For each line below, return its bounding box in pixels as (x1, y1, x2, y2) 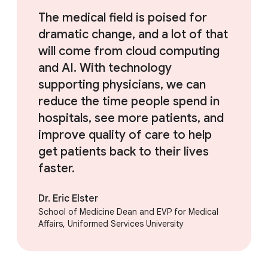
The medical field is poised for (38, 10, 207, 26)
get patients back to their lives (38, 144, 209, 160)
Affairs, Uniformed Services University (38, 218, 184, 230)
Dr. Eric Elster (38, 193, 98, 205)
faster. (38, 161, 75, 176)
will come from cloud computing (38, 44, 220, 59)
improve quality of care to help (38, 127, 212, 143)
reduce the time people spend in (38, 94, 220, 109)
